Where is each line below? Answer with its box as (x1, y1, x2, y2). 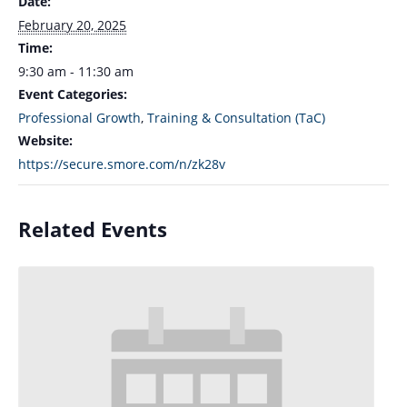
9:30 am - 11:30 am (18, 63, 134, 80)
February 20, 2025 (18, 16, 126, 34)
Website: (18, 132, 73, 149)
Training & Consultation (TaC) (147, 109, 325, 126)
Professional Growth (18, 109, 141, 126)
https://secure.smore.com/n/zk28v (18, 155, 225, 173)
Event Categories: (18, 85, 127, 103)
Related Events (18, 215, 167, 243)
